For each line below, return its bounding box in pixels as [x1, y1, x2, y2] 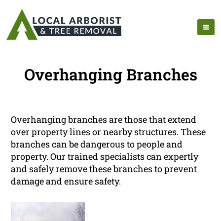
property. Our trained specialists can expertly [11, 150, 199, 163]
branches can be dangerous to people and [11, 138, 183, 150]
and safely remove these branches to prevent [11, 163, 197, 175]
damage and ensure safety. [11, 175, 121, 187]
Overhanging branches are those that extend [11, 113, 197, 126]
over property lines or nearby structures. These [11, 126, 206, 138]
